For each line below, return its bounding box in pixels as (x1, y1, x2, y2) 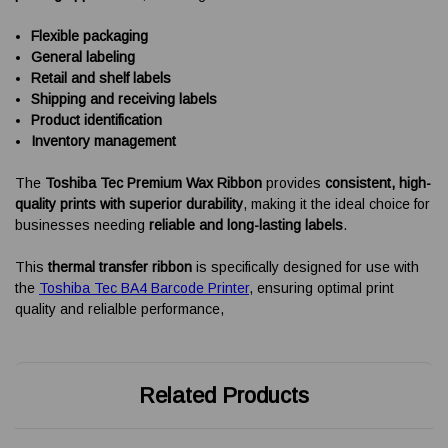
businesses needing (15, 216, 149, 233)
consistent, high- (325, 174, 431, 191)
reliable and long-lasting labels (149, 216, 343, 233)
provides (262, 174, 325, 191)
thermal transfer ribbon (48, 258, 192, 275)
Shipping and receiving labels (31, 90, 218, 107)
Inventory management (31, 132, 177, 149)
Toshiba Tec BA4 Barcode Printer (39, 279, 249, 296)
